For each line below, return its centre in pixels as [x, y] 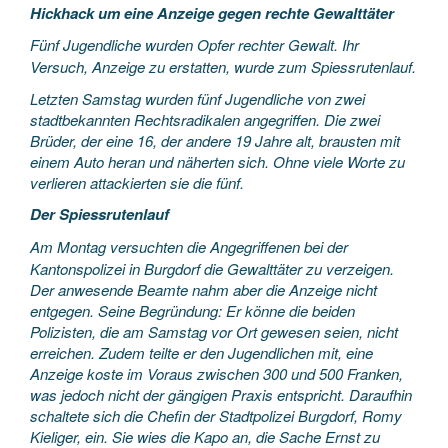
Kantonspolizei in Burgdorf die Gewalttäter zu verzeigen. [212, 268]
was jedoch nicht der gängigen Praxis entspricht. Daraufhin [221, 394]
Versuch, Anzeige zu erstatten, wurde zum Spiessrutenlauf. [223, 66]
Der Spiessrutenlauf [99, 214]
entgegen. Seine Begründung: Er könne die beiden [192, 310]
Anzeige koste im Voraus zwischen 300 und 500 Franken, [216, 373]
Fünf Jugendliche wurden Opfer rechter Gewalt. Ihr [194, 44]
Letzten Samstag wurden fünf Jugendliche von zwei [197, 98]
